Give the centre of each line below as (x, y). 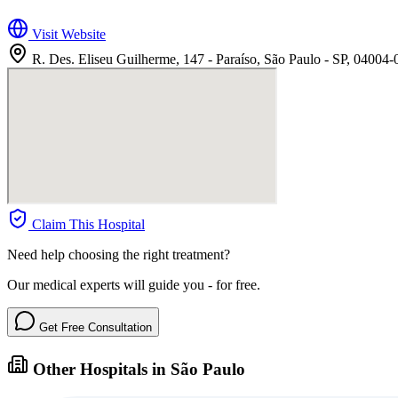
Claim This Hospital (87, 225)
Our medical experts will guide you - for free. (134, 285)
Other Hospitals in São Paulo (137, 370)
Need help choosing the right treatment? (119, 255)
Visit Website (67, 35)
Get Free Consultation (94, 328)
